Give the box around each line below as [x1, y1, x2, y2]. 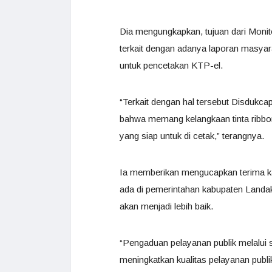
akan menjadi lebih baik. [120, 201, 213, 211]
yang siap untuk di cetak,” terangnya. [120, 131, 264, 141]
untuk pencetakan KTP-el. [120, 60, 223, 70]
